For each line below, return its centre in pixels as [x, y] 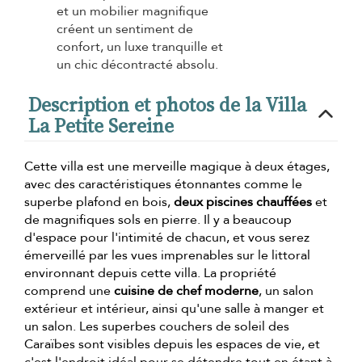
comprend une [69, 290]
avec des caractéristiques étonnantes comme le [163, 184]
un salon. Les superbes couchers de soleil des [157, 326]
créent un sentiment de [125, 29]
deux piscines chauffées [243, 202]
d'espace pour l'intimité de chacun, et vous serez [167, 237]
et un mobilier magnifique [133, 11]
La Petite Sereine [101, 125]
